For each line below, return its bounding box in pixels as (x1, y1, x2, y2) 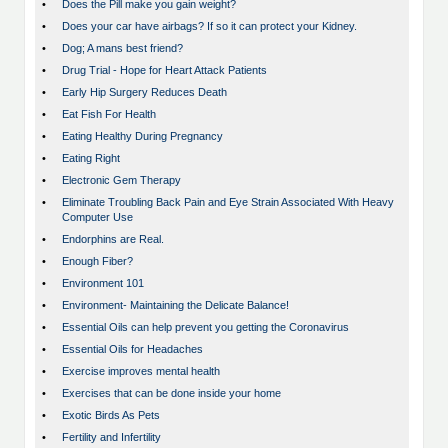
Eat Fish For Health (62, 108, 156, 121)
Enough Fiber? (62, 255, 133, 268)
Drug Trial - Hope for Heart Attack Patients (62, 64, 267, 77)
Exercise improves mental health (62, 365, 220, 378)
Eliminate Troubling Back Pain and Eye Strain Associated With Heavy (62, 196, 394, 209)
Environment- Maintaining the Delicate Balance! (62, 299, 289, 312)
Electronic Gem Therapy (62, 174, 181, 187)
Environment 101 (62, 277, 144, 290)
